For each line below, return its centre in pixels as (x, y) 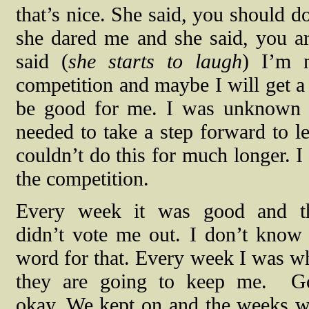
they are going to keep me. (142, 281)
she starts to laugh (155, 61)
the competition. (82, 179)
